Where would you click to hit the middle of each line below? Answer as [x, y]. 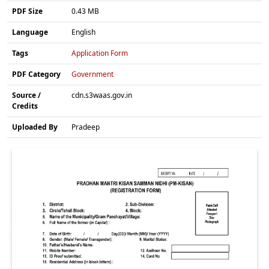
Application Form [100, 53]
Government [92, 74]
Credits [25, 106]
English [83, 32]
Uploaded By [35, 127]
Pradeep [86, 127]
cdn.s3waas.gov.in [102, 95]
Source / [26, 95]
